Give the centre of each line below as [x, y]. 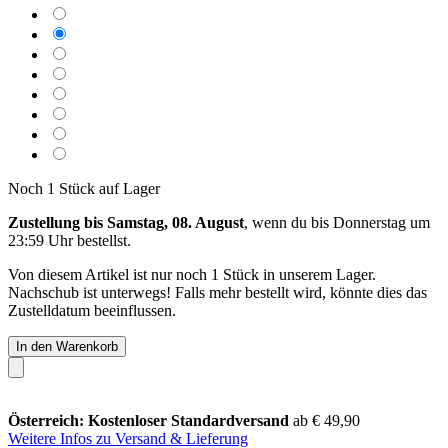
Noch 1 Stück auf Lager [84, 188]
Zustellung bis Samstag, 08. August [126, 222]
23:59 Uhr [40, 240]
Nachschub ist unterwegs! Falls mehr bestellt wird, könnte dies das [217, 292]
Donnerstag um [381, 222]
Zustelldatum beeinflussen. [92, 310]
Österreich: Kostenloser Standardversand [150, 420]
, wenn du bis [288, 222]
